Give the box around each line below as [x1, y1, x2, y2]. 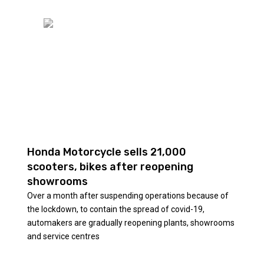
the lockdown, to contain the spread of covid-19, [27, 204, 204, 214]
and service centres [27, 231, 100, 241]
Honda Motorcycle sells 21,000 [27, 145, 186, 159]
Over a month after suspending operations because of [27, 190, 229, 200]
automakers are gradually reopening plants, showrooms [27, 217, 235, 227]
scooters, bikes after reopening [27, 160, 193, 173]
